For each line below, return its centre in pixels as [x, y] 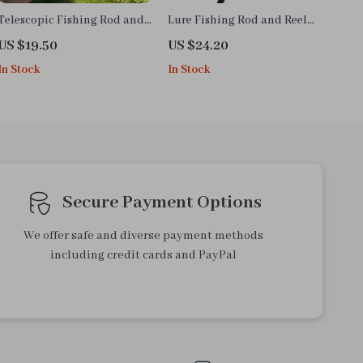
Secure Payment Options [162, 203]
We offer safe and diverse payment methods [144, 236]
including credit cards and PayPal [144, 256]
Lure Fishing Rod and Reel [238, 21]
